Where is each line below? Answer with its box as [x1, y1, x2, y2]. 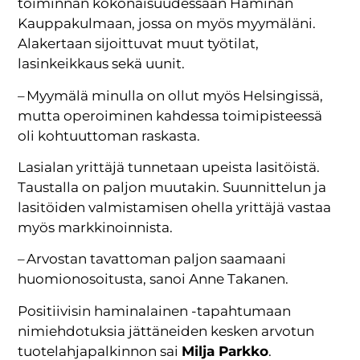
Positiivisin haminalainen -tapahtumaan [18, 302, 292, 319]
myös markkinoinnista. [18, 219, 174, 235]
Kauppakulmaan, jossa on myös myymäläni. [18, 15, 317, 32]
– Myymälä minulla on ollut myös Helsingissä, [18, 87, 324, 104]
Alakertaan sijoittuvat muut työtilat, [18, 35, 260, 52]
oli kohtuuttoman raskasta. [18, 127, 201, 144]
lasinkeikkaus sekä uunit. [18, 55, 186, 72]
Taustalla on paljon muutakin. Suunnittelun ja [18, 179, 327, 195]
